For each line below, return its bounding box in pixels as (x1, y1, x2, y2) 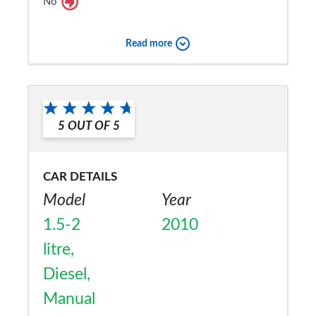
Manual (43, 291, 95, 308)
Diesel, (43, 266, 90, 284)
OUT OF (68, 120, 110, 133)
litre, (43, 241, 74, 259)
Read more (125, 38, 172, 49)
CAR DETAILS (43, 171, 117, 183)
